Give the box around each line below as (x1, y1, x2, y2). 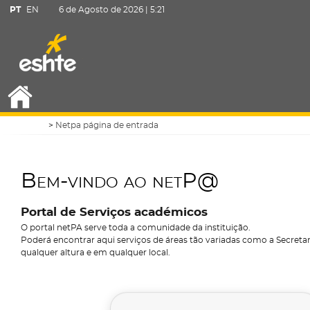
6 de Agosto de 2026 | (59, 6, 150, 14)
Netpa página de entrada (55, 121, 158, 129)
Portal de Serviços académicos (21, 207, 208, 218)
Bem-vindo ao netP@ (21, 171, 219, 192)
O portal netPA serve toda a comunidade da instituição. (21, 224, 250, 232)
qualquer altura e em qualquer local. (21, 248, 170, 257)
